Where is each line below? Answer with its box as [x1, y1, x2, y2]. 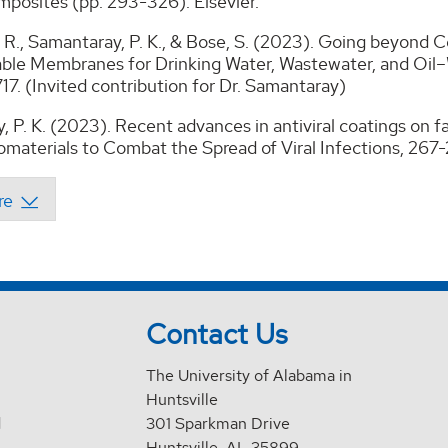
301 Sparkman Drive [146, 413, 291, 435]
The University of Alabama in [146, 365, 353, 387]
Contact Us [146, 316, 289, 353]
